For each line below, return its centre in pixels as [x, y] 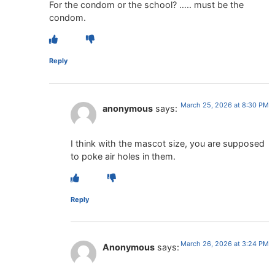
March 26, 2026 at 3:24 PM [225, 244]
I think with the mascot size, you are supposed [168, 143]
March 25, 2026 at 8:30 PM [225, 105]
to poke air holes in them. [123, 156]
